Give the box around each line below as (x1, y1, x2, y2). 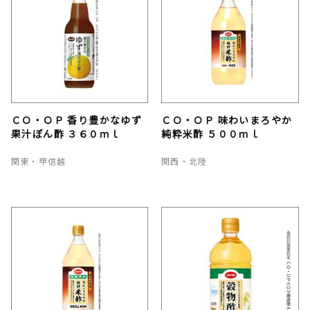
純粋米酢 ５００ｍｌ (161, 127, 261, 141)
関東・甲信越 (11, 155, 66, 167)
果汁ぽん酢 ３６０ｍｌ (11, 127, 121, 141)
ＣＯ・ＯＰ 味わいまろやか (161, 113, 293, 127)
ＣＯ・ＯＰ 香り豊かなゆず (11, 113, 143, 127)
